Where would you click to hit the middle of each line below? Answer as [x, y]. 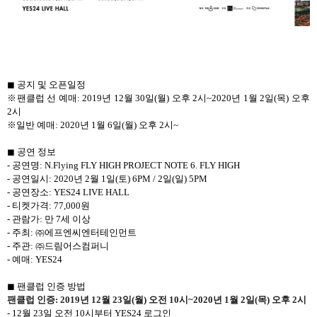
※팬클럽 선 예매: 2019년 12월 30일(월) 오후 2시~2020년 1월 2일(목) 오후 [158, 98]
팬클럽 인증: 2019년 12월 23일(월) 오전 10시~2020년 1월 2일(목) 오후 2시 [157, 299]
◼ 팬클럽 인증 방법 [46, 286]
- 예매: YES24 [35, 259]
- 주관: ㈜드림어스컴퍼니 [58, 246]
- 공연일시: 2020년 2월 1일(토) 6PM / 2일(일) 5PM [107, 178]
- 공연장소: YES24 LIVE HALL [68, 192]
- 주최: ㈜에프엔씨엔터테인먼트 [72, 232]
